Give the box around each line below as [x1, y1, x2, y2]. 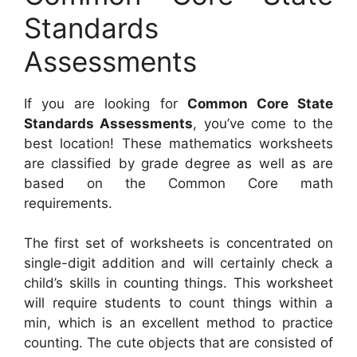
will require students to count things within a [24, 295, 333, 312]
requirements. [24, 194, 112, 211]
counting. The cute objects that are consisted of [24, 335, 333, 351]
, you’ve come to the [193, 115, 334, 131]
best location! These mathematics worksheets [24, 135, 333, 151]
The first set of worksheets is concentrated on [24, 235, 333, 252]
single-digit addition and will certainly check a [24, 255, 333, 272]
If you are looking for [24, 95, 187, 112]
